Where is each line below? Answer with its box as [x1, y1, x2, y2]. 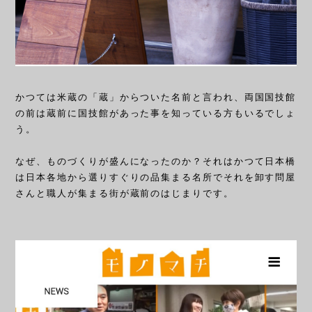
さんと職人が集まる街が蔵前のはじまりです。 [15, 188, 234, 199]
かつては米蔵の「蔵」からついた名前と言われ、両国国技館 [15, 92, 297, 103]
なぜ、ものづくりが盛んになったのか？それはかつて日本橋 [15, 156, 297, 167]
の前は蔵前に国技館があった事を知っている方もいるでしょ [15, 108, 297, 119]
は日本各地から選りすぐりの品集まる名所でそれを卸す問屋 [15, 172, 297, 183]
